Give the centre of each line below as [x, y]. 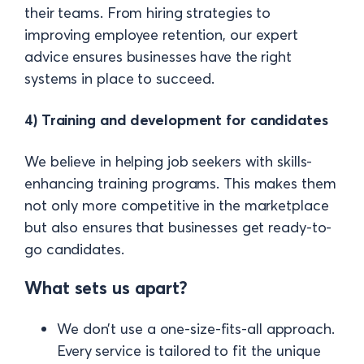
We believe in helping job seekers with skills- [169, 161]
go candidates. [74, 249]
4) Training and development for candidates [176, 119]
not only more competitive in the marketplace [177, 205]
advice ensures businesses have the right [158, 56]
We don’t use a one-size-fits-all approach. [196, 329]
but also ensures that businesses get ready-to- [178, 227]
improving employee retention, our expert [161, 34]
